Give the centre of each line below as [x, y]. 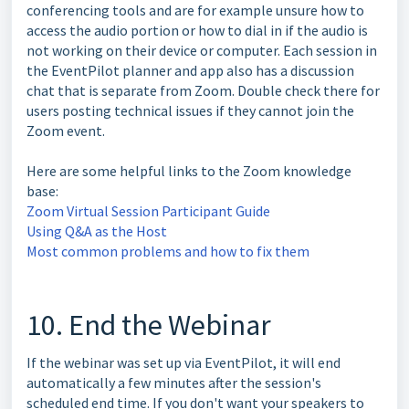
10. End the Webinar [149, 325]
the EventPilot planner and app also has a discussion [190, 70]
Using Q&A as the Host [97, 231]
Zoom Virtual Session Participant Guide [148, 210]
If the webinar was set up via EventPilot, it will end [184, 362]
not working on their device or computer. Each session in [202, 50]
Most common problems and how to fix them [168, 251]
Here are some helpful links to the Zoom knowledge [189, 170]
